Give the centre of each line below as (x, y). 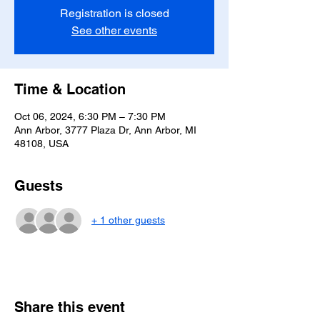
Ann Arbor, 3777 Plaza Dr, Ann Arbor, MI (105, 130)
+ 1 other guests (128, 220)
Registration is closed (114, 13)
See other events (114, 30)
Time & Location (70, 89)
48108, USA (41, 143)
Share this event (70, 307)
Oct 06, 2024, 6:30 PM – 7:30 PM (90, 116)
